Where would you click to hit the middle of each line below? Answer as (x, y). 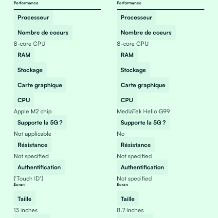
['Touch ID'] (28, 178)
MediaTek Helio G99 (143, 111)
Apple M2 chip (32, 111)
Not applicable (32, 134)
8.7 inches (130, 210)
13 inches (25, 210)
